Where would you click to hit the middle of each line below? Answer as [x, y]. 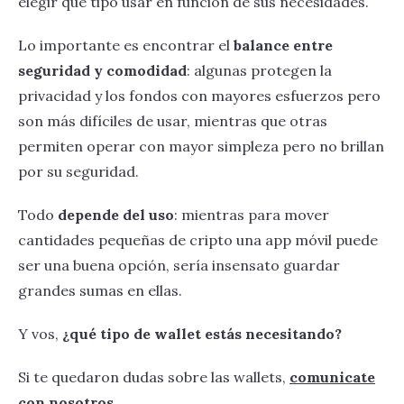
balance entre [283, 46]
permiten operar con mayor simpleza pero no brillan [201, 147]
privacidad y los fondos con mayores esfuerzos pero [199, 96]
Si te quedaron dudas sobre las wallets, [154, 377]
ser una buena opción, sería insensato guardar [179, 266]
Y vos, [40, 334]
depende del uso [116, 215]
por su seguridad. [78, 172]
